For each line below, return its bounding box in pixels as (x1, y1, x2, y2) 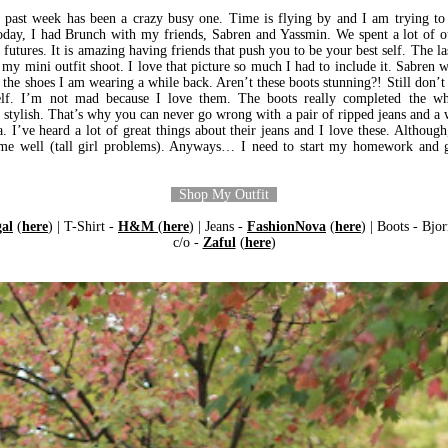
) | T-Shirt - (48, 219, 118, 235)
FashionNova (247, 219, 326, 235)
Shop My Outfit (171, 187, 277, 203)
